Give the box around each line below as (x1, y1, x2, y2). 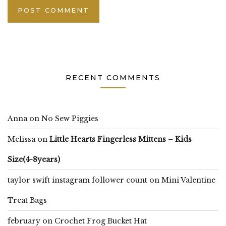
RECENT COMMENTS (66, 73, 160, 82)
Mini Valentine (161, 175, 215, 185)
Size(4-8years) (8, 154, 60, 164)
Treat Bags (8, 195, 47, 205)
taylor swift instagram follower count (8, 175, 147, 185)
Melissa (8, 134, 35, 144)
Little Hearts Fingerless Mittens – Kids (49, 134, 192, 144)
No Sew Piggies (41, 114, 98, 123)
